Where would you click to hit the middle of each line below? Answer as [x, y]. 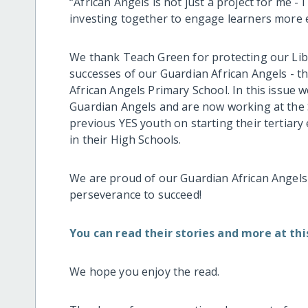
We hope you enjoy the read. [145, 271]
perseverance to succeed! [135, 194]
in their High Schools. [125, 139]
